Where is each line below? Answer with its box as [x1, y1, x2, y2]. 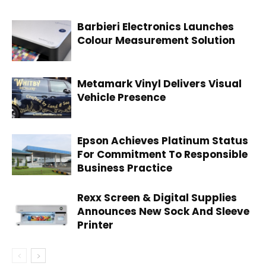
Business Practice [77, 161, 172, 175]
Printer [77, 218, 113, 232]
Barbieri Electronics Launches [77, 20, 234, 34]
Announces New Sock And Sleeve [77, 204, 249, 218]
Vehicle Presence [77, 90, 166, 104]
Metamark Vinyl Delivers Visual [77, 77, 242, 91]
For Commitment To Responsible [77, 147, 248, 161]
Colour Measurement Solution [77, 33, 235, 47]
